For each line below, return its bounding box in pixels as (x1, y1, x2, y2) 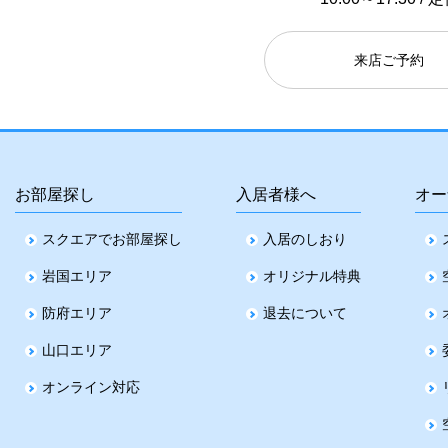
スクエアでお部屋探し (42, 231, 182, 248)
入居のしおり (262, 231, 347, 248)
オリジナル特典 (262, 268, 361, 285)
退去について (262, 305, 347, 322)
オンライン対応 (42, 379, 140, 396)
